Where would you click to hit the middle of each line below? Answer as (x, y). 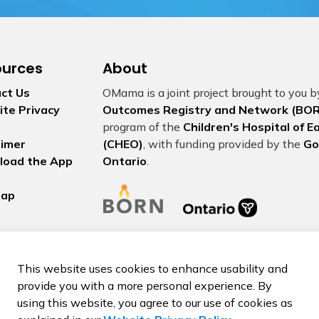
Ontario (125, 161)
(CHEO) (123, 144)
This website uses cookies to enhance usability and (152, 268)
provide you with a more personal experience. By (145, 286)
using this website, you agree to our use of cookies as (155, 303)
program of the (143, 127)
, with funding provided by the (223, 144)
